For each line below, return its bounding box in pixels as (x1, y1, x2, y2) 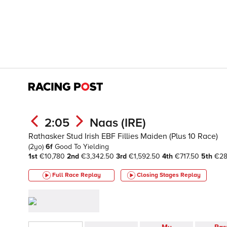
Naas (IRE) (90, 116, 146, 130)
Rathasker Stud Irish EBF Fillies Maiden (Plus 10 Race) (28, 131, 218, 141)
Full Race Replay (52, 171, 101, 179)
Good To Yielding (55, 142, 109, 151)
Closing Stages (136, 171, 180, 179)
